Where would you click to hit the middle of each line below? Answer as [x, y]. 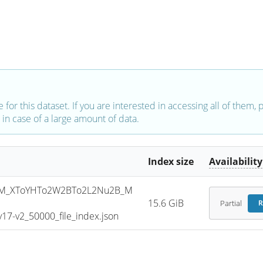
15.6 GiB [166, 203]
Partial [231, 203]
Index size [171, 162]
